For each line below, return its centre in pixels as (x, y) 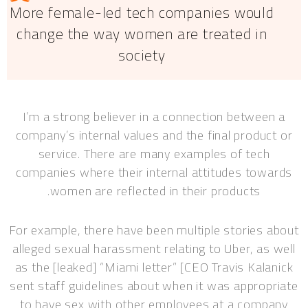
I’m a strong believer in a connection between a (154, 117)
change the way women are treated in (142, 34)
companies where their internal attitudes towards (154, 173)
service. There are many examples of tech (154, 154)
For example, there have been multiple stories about (154, 230)
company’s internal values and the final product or (154, 135)
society (142, 55)
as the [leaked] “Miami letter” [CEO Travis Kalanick (154, 267)
